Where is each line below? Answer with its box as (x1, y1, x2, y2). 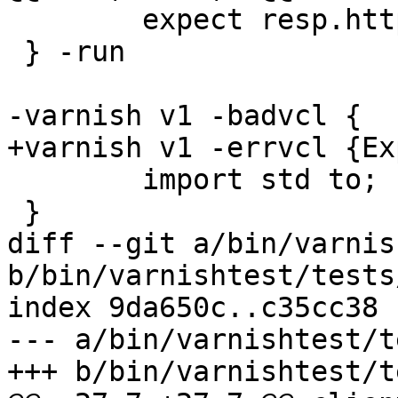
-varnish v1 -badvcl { (7, 99, 362, 132)
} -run (7, 36, 24, 68)
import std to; (7, 163, 24, 196)
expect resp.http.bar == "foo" (7, 4, 24, 36)
